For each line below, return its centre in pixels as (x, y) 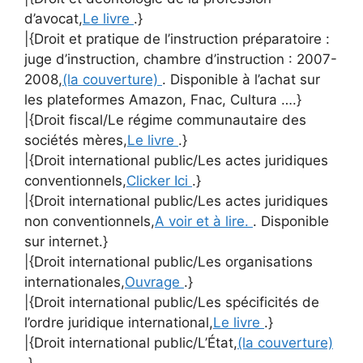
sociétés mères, (76, 140)
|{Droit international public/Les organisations (169, 261)
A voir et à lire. (204, 221)
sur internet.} (66, 241)
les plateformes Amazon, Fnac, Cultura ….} (163, 99)
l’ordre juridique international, (119, 322)
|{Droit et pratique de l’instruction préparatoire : (177, 38)
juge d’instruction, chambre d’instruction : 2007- (181, 59)
